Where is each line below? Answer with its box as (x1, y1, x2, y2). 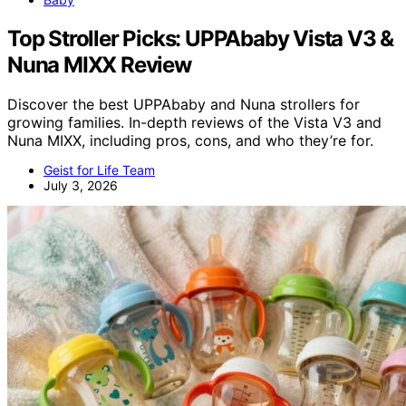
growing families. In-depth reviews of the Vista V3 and (7, 113, 382, 132)
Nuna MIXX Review (7, 51, 191, 78)
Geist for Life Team (43, 162, 155, 179)
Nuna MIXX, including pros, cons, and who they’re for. (7, 131, 373, 150)
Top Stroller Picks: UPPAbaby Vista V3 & (7, 24, 394, 52)
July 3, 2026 (43, 178, 118, 194)
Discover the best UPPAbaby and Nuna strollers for (7, 95, 360, 114)
